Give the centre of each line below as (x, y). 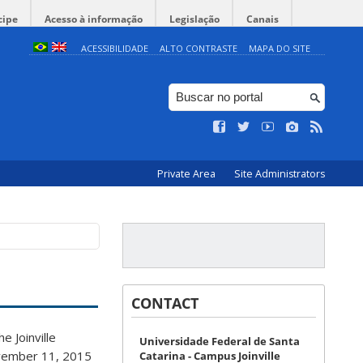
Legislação (194, 19)
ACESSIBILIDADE (114, 48)
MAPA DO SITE (279, 48)
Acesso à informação (94, 19)
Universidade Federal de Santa (220, 341)
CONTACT (165, 303)
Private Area (188, 174)
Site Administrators (280, 174)
